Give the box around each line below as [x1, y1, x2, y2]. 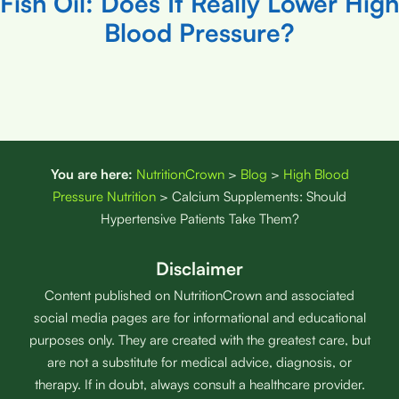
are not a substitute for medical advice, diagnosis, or [47, 354, 352, 371]
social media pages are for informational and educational [33, 309, 366, 327]
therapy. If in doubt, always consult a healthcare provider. [34, 376, 365, 394]
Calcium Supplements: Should [172, 188, 346, 206]
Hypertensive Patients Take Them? [100, 210, 299, 228]
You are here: [50, 166, 133, 183]
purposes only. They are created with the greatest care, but [28, 331, 370, 349]
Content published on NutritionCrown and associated [45, 287, 354, 305]
